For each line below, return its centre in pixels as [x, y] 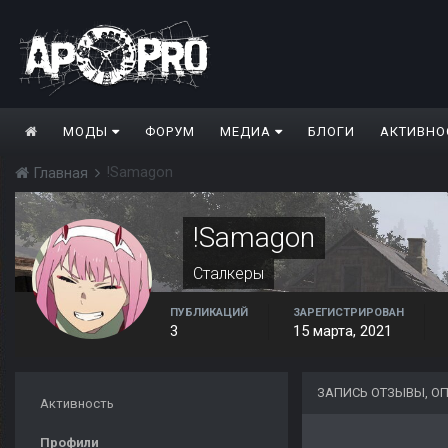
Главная [60, 173]
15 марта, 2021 [342, 331]
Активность [77, 404]
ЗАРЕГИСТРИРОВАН [348, 313]
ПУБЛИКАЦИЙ [209, 313]
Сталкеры [228, 274]
